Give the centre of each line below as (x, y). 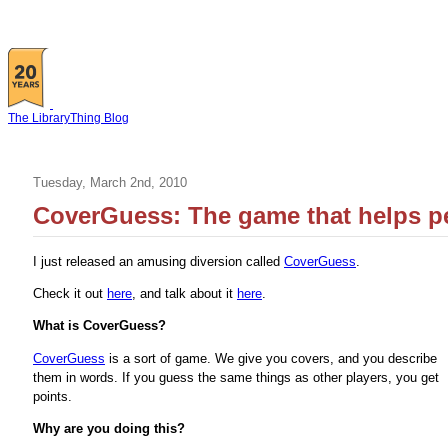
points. (52, 396)
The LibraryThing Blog (68, 118)
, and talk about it (184, 294)
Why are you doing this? (109, 428)
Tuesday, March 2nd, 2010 (110, 182)
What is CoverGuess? (99, 326)
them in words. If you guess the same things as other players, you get (236, 377)
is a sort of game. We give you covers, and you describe (271, 358)
